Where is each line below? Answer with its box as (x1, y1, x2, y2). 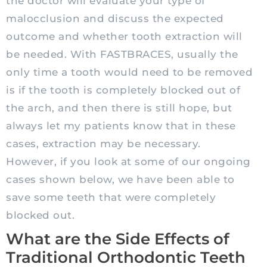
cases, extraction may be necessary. (6, 138, 201, 150)
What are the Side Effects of (6, 229, 229, 249)
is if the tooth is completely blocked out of (6, 84, 240, 97)
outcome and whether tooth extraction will (6, 30, 243, 43)
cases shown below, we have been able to (6, 173, 235, 186)
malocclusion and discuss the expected (6, 13, 224, 25)
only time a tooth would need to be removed (6, 66, 253, 79)
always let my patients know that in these (6, 120, 236, 132)
